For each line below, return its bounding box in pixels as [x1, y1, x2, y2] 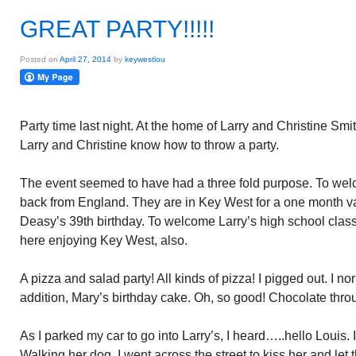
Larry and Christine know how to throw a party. [20, 138, 279, 152]
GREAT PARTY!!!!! [20, 16, 215, 42]
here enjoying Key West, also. [20, 234, 188, 247]
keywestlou [125, 55, 165, 64]
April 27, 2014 [60, 55, 111, 64]
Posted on [20, 55, 60, 64]
